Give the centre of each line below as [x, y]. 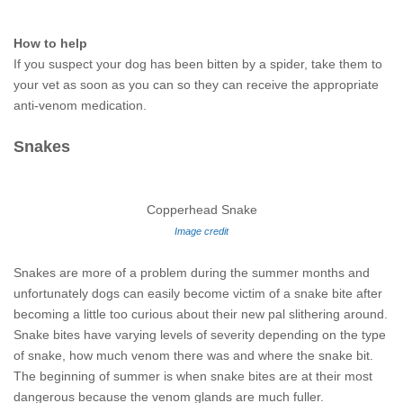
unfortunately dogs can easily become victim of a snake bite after [198, 293]
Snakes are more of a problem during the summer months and [192, 273]
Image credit [201, 231]
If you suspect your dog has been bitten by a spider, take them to [198, 64]
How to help [50, 43]
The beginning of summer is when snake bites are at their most [193, 376]
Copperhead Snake [201, 210]
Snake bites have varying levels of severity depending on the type [200, 335]
